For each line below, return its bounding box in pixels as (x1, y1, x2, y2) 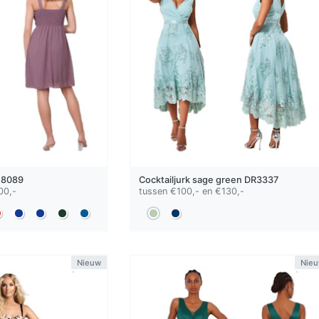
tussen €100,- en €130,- (138, 185, 244, 197)
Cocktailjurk (138, 174, 192, 185)
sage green (192, 174, 242, 185)
